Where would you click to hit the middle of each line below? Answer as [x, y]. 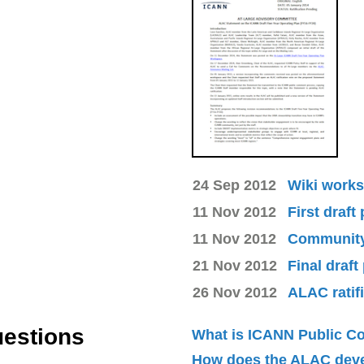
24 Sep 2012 [234, 185]
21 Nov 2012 [235, 265]
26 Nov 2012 [235, 292]
